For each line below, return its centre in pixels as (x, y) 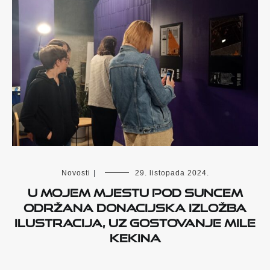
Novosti (76, 173)
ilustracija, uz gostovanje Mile (135, 220)
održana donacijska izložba (135, 205)
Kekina (135, 235)
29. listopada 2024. (172, 173)
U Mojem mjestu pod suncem (135, 190)
